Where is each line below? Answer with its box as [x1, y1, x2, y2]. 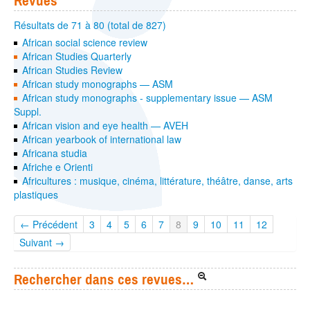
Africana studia [22, 146, 88, 161]
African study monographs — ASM [22, 77, 174, 91]
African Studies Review [22, 63, 123, 77]
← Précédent [20, 217, 77, 232]
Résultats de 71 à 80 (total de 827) [14, 18, 166, 33]
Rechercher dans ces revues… [14, 271, 194, 288]
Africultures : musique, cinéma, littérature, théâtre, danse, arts [22, 174, 293, 188]
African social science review [22, 35, 148, 50]
